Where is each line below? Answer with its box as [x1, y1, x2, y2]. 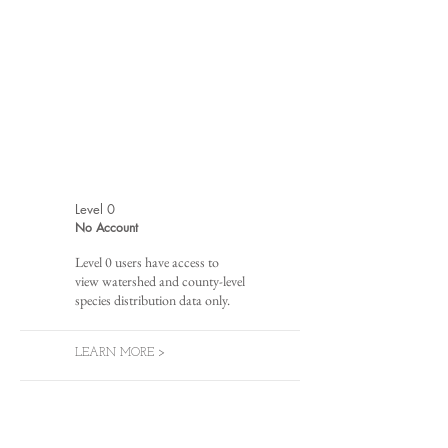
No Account [75, 219, 138, 236]
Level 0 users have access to [75, 253, 219, 271]
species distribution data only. [75, 291, 230, 309]
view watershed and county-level [75, 272, 245, 290]
